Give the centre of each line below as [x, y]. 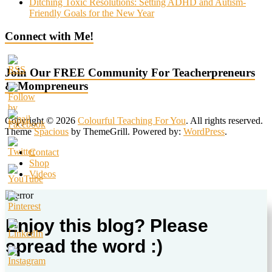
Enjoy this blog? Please [107, 226]
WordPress [204, 131]
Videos [42, 174]
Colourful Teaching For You [132, 120]
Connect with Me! [49, 36]
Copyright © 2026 [41, 120]
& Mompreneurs [46, 86]
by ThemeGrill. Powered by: [126, 131]
